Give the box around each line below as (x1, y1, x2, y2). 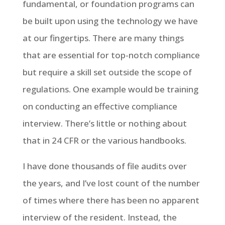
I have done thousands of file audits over (22, 160, 187, 172)
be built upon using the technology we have (22, 15, 198, 27)
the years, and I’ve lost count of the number (22, 177, 200, 189)
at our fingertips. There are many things (22, 32, 184, 44)
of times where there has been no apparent (22, 194, 199, 206)
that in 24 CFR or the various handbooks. (22, 135, 186, 146)
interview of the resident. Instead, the (22, 211, 177, 223)
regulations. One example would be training (22, 83, 198, 95)
